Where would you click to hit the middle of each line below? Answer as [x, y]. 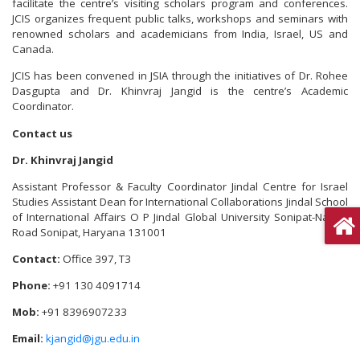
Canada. [33, 49]
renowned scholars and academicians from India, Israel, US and [180, 34]
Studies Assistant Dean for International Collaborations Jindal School [180, 201]
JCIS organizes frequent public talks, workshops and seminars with [180, 19]
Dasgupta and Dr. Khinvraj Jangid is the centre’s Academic [180, 91]
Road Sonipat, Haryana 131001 [89, 232]
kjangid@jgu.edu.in [93, 338]
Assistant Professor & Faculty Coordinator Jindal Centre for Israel [180, 186]
